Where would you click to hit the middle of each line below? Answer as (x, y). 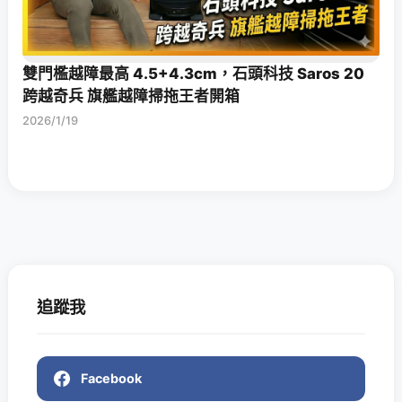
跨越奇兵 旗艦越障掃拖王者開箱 (131, 96)
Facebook (112, 378)
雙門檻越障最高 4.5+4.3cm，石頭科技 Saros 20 (193, 74)
